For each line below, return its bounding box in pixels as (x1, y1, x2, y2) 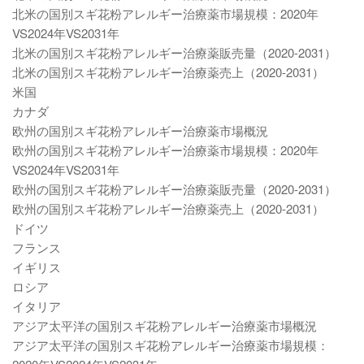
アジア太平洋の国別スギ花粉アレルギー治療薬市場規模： (12, 336, 329, 353)
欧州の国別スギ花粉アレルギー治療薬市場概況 (12, 122, 268, 139)
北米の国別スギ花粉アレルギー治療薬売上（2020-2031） (12, 63, 324, 80)
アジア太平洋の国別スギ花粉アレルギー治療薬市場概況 (12, 317, 317, 334)
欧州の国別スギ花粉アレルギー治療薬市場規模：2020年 (12, 141, 318, 158)
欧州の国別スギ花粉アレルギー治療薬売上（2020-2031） (12, 200, 324, 217)
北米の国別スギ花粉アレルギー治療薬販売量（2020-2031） (12, 44, 336, 61)
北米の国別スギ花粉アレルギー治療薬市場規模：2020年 (12, 5, 318, 22)
